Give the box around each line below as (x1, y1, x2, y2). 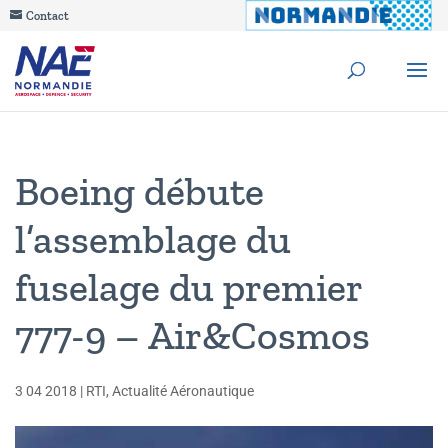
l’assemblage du (15, 215, 291, 263)
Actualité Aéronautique (112, 383, 254, 399)
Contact (26, 9, 69, 23)
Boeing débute (15, 167, 264, 215)
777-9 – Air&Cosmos (15, 311, 370, 359)
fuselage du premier (15, 263, 362, 311)
